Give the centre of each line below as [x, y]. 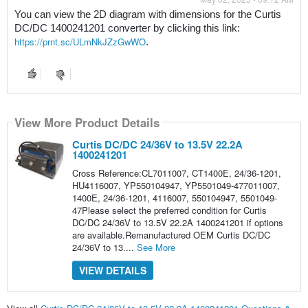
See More [156, 247]
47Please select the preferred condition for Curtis [169, 210]
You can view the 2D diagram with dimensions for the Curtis [147, 15]
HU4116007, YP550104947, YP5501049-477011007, [176, 186]
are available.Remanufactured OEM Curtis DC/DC [171, 235]
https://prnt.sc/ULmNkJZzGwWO [80, 42]
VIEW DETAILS [112, 271]
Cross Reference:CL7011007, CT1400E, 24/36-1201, [176, 173]
